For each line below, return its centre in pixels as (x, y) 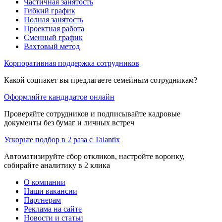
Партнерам (42, 200)
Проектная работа (54, 28)
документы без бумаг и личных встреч (69, 122)
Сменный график (53, 37)
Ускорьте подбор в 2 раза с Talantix (62, 139)
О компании (45, 182)
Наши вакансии (51, 191)
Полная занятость (54, 19)
